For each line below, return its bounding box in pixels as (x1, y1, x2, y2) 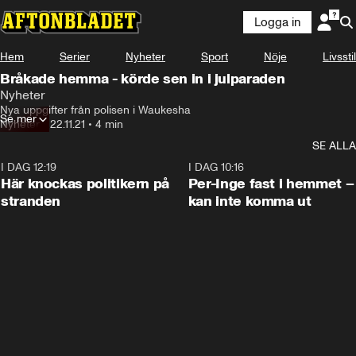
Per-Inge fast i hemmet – (188, 175, 354, 192)
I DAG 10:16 (188, 161, 244, 174)
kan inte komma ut (188, 192, 311, 210)
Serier (60, 50, 90, 64)
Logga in (254, 15, 300, 29)
